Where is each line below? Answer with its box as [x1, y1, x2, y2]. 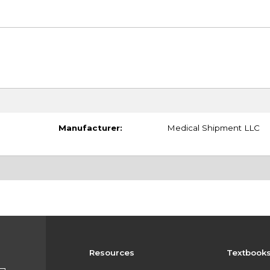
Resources [89, 247, 134, 257]
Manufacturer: [58, 122, 122, 133]
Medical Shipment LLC [166, 122, 260, 133]
